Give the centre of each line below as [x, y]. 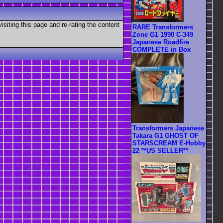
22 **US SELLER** [160, 150]
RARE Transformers [163, 27]
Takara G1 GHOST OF [166, 135]
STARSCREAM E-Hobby [169, 143]
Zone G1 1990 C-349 [163, 34]
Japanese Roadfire [161, 42]
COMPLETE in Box [162, 49]
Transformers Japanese [168, 128]
